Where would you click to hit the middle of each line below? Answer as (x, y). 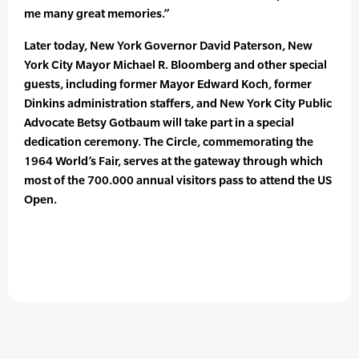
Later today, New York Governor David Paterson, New (168, 46)
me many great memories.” (97, 14)
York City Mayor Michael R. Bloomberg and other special (175, 65)
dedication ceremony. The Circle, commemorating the (169, 142)
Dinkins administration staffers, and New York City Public (178, 103)
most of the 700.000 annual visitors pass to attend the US (178, 180)
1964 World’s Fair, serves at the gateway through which (173, 161)
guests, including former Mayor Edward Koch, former (168, 84)
